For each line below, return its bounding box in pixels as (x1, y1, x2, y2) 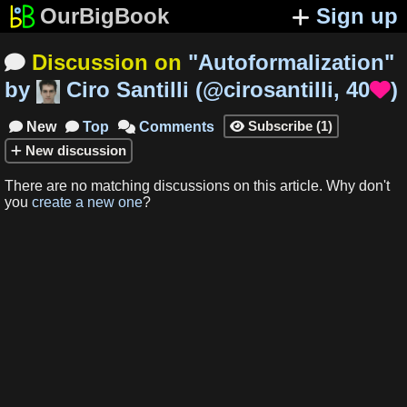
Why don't (326, 177, 390, 194)
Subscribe (248, 117, 313, 134)
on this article (230, 177, 319, 194)
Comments (135, 118, 214, 134)
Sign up (316, 4, 398, 28)
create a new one (32, 194, 143, 210)
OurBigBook (39, 4, 169, 28)
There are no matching (5, 177, 154, 194)
